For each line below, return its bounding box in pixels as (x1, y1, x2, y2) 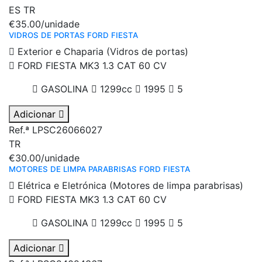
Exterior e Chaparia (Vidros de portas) (15, 46, 188, 58)
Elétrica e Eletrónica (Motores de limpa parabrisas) (15, 180, 243, 192)
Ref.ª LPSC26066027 (9, 124, 102, 136)
